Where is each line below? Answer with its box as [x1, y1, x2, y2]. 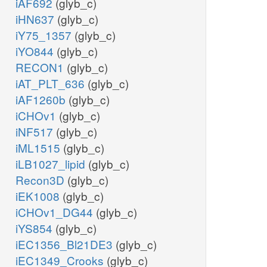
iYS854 [15, 220, 55, 237]
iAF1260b [15, 91, 69, 108]
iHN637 [15, 11, 57, 27]
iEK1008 [15, 188, 63, 204]
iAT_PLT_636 [15, 75, 88, 92]
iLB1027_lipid [15, 156, 88, 172]
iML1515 [15, 139, 63, 156]
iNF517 [15, 123, 56, 140]
